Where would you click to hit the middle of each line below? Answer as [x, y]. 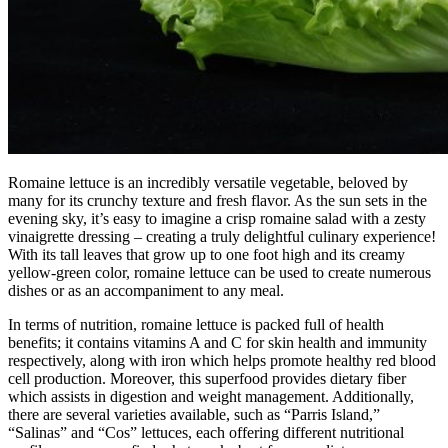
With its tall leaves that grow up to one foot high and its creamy [206, 254]
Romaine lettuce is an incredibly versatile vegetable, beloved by [208, 182]
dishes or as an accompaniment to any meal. [146, 290]
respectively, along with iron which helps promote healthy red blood [222, 360]
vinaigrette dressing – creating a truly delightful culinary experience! [222, 236]
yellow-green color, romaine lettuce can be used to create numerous [219, 272]
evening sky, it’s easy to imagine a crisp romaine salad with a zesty [217, 218]
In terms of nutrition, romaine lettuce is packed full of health [196, 324]
